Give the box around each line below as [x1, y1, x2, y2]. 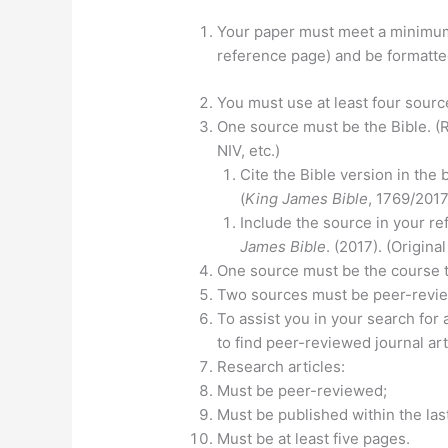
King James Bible [244, 188, 368, 208]
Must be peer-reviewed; [217, 380, 388, 400]
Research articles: [217, 356, 346, 376]
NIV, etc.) [217, 140, 281, 160]
